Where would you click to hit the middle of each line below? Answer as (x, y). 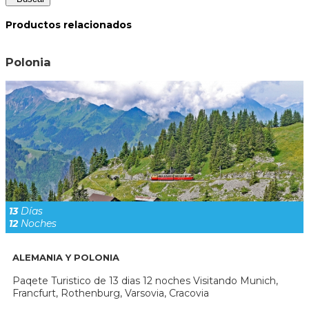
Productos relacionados (69, 25)
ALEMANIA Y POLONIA (66, 257)
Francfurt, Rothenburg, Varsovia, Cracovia (111, 293)
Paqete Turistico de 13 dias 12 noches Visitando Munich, (145, 281)
